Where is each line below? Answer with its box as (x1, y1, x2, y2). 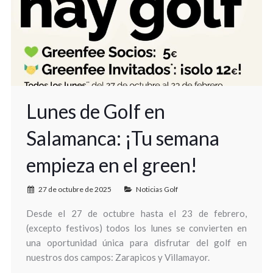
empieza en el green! (26, 152, 197, 177)
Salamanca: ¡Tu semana (26, 126, 219, 150)
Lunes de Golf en (26, 99, 165, 123)
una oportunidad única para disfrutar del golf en (26, 236, 247, 248)
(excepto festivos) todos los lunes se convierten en (26, 222, 247, 233)
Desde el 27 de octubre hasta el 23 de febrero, (26, 207, 247, 219)
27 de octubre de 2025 (38, 184, 112, 194)
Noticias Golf (135, 184, 178, 194)
